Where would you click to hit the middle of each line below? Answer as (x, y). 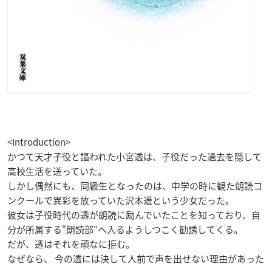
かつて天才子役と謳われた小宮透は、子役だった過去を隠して (134, 156)
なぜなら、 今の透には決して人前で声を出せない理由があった (136, 258)
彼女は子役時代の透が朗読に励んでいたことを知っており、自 (134, 215)
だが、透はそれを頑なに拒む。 (71, 244)
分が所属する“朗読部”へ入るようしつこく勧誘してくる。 (125, 229)
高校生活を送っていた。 (57, 171)
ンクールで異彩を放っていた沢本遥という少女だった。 (121, 200)
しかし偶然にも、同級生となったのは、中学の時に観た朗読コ (135, 185)
